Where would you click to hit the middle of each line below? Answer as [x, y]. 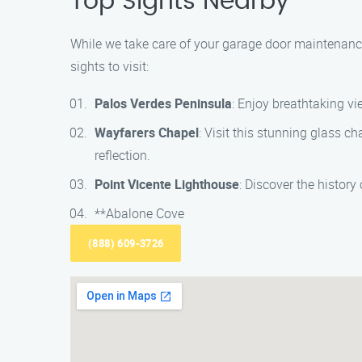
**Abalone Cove [139, 213]
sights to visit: [109, 66]
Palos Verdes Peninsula [163, 103]
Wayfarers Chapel [147, 133]
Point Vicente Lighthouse [167, 184]
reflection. [122, 155]
